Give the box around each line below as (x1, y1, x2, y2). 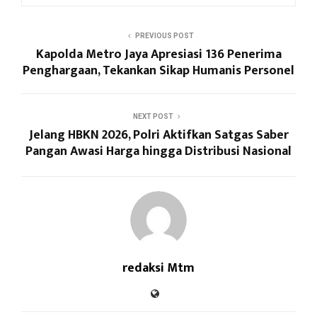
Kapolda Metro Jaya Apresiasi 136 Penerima (35, 44, 282, 66)
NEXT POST (132, 113, 173, 121)
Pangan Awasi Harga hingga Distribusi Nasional (25, 141, 292, 163)
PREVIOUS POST (134, 32, 194, 40)
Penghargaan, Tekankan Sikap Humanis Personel (23, 60, 294, 82)
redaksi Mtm (122, 258, 195, 279)
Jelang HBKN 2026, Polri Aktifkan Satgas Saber (28, 125, 289, 146)
